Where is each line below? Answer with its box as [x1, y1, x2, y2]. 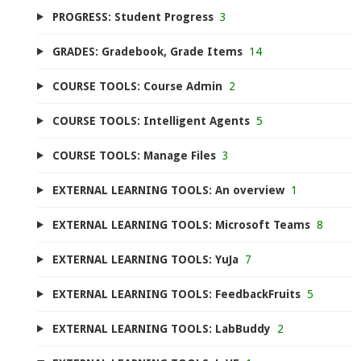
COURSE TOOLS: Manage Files [52, 148, 216, 162]
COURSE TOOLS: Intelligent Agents [52, 114, 250, 127]
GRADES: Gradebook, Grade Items [52, 44, 243, 58]
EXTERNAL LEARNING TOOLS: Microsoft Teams [52, 218, 310, 231]
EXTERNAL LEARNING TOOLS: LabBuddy [52, 322, 271, 335]
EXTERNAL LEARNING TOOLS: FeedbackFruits [52, 287, 301, 301]
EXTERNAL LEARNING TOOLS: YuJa [52, 252, 239, 266]
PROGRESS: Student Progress [52, 10, 214, 23]
